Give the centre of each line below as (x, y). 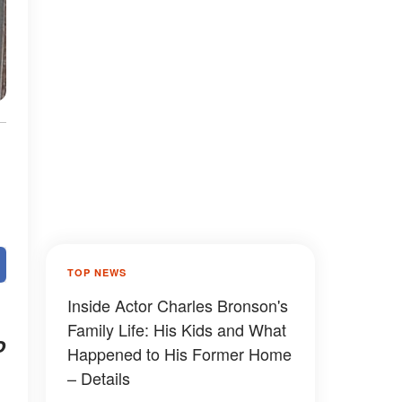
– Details (99, 378)
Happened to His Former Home (179, 354)
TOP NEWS (97, 272)
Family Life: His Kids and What (177, 329)
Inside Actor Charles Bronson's (178, 305)
